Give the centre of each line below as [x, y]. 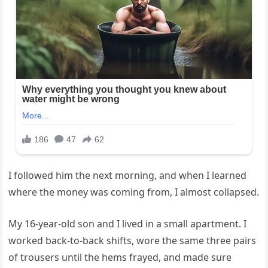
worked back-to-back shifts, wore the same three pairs [133, 240]
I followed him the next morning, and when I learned [128, 175]
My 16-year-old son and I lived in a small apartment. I [128, 223]
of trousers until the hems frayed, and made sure [120, 257]
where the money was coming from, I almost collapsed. [134, 192]
